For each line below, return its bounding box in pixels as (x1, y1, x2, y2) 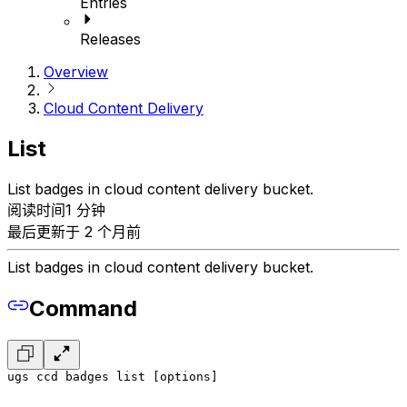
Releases (80, 30, 141, 49)
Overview (44, 63, 108, 82)
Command (29, 295, 137, 323)
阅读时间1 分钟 (7, 201, 105, 220)
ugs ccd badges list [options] (7, 370, 218, 384)
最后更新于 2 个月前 (7, 223, 141, 242)
